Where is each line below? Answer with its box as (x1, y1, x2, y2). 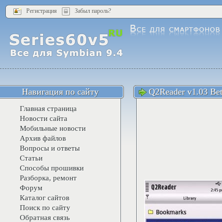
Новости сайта (20, 114, 67, 122)
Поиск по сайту (20, 204, 70, 212)
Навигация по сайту (22, 87, 99, 97)
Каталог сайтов (20, 194, 69, 202)
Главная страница (20, 105, 77, 112)
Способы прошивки (20, 164, 84, 172)
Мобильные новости (20, 124, 86, 132)
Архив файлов (20, 134, 66, 142)
